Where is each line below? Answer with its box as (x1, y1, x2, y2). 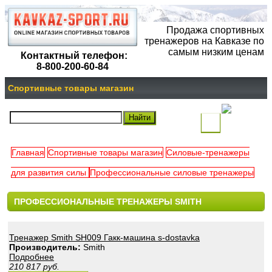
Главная (12, 148, 44, 158)
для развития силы (11, 168, 89, 178)
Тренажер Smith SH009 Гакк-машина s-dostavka (9, 233, 200, 243)
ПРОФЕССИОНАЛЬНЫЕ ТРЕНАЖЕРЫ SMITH (14, 196, 202, 206)
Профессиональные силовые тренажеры (90, 168, 254, 178)
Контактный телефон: (20, 50, 127, 61)
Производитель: (9, 242, 81, 253)
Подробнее (9, 252, 54, 262)
